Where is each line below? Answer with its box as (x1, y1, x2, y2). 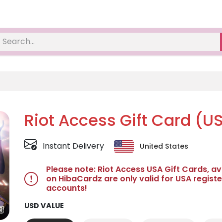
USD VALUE (24, 201, 64, 211)
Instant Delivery (43, 140, 104, 152)
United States (140, 141, 188, 151)
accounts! (46, 182, 87, 194)
